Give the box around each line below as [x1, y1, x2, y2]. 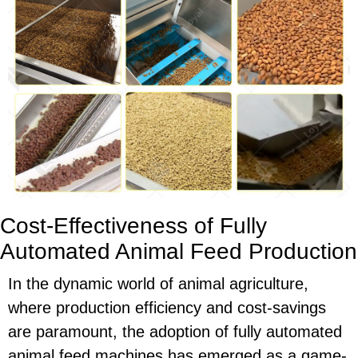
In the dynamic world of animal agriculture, [8, 274, 308, 292]
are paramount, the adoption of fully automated [8, 322, 342, 340]
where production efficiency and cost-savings [8, 298, 326, 316]
